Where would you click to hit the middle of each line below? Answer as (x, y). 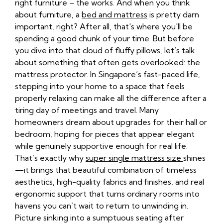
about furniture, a (48, 15)
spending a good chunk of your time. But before (105, 39)
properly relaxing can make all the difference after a (111, 98)
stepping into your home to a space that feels (100, 86)
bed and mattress (114, 15)
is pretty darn (173, 15)
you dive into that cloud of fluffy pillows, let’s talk (105, 51)
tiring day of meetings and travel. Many (87, 110)
